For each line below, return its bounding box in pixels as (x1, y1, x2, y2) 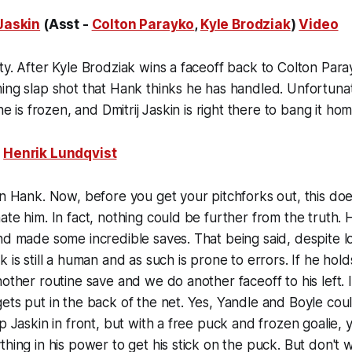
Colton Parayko (91, 16, 195, 32)
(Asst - (40, 16, 92, 32)
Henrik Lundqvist (3, 145, 117, 161)
